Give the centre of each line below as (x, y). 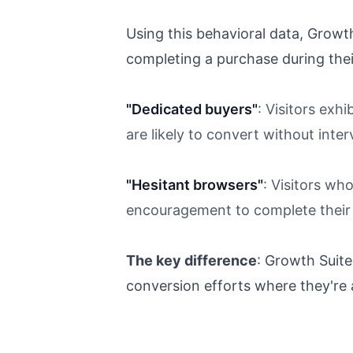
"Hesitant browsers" (195, 185)
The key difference (191, 261)
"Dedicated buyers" (192, 110)
